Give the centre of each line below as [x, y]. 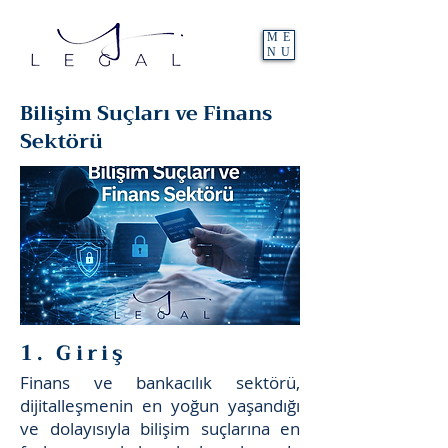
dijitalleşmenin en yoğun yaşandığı [160, 405]
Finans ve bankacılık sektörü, [160, 382]
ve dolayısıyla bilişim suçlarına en [160, 428]
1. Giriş [74, 353]
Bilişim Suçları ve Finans [146, 113]
